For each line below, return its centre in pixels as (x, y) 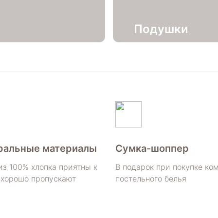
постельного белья (151, 178)
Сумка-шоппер (152, 148)
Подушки (161, 29)
